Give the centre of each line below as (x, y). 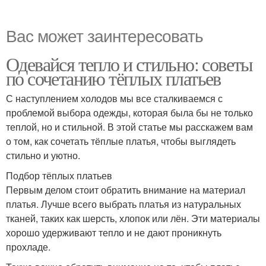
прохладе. (28, 247)
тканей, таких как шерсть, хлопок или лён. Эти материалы (133, 218)
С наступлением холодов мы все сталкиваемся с (114, 99)
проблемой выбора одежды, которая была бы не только (129, 113)
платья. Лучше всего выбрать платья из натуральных (123, 204)
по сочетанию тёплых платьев (113, 78)
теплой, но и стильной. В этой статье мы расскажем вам (129, 127)
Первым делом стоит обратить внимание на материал (126, 190)
